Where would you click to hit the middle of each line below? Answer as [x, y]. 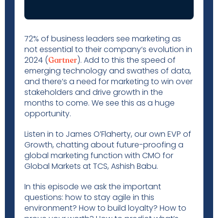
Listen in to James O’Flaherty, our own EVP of [108, 134]
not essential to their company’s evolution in [108, 49]
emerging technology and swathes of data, [108, 71]
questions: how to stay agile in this [89, 197]
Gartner [63, 60]
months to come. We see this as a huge [100, 103]
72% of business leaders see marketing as [103, 39]
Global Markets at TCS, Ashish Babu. [92, 166]
